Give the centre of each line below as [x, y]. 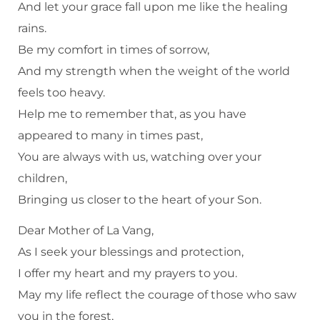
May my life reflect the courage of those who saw [157, 294]
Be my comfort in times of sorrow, [114, 49]
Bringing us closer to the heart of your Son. [140, 199]
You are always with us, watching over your [140, 156]
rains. [32, 28]
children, [42, 178]
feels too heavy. [61, 92]
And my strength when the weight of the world [154, 71]
